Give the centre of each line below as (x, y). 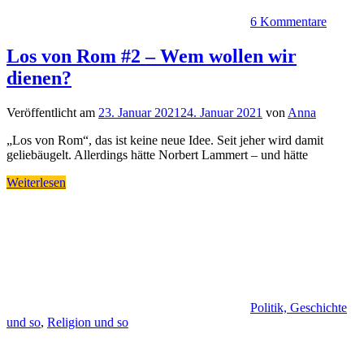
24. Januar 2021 (221, 112)
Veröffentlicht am (52, 112)
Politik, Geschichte (299, 307)
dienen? (39, 78)
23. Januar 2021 (139, 112)
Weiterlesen (36, 182)
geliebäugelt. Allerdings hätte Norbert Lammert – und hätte (157, 154)
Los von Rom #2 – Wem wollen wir (152, 56)
